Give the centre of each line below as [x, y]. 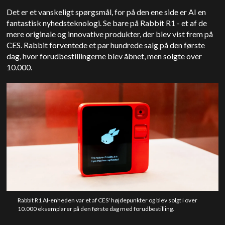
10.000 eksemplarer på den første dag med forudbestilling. [96, 208]
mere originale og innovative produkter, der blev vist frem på [110, 34]
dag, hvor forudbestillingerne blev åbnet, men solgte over [104, 56]
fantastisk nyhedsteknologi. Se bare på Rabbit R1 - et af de [107, 23]
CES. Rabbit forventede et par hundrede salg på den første [106, 45]
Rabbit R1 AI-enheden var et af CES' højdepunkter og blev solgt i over [107, 200]
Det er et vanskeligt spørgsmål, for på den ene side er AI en [106, 12]
